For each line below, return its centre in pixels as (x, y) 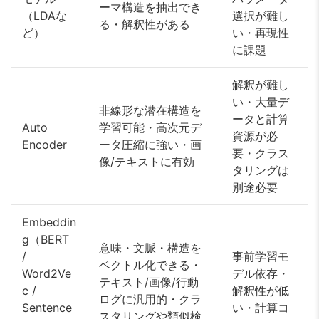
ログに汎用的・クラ (150, 299)
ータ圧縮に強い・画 (150, 145)
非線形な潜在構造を (150, 111)
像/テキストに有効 (147, 162)
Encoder (45, 145)
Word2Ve (47, 274)
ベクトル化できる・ (150, 265)
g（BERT (46, 240)
